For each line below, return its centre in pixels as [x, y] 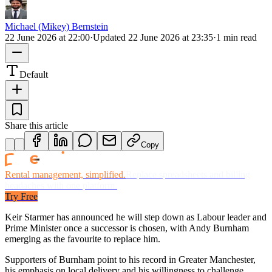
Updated [110, 37]
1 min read [236, 37]
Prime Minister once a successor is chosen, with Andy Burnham [127, 228]
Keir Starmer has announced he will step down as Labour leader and [136, 217]
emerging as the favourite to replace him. [83, 239]
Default [34, 74]
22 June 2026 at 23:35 [171, 37]
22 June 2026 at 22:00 [47, 37]
